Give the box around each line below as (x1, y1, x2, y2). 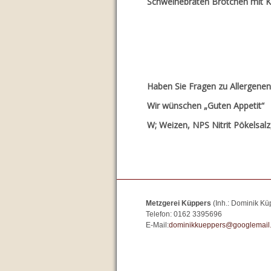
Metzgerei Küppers (146, 198, 213, 207)
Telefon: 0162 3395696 (146, 209, 222, 218)
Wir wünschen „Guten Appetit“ (147, 99, 264, 111)
